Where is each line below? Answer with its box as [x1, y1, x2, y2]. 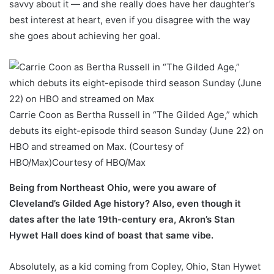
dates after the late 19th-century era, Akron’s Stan [9, 213, 235, 226]
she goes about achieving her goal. [9, 30, 160, 42]
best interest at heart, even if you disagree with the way [9, 14, 250, 26]
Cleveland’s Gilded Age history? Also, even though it [9, 198, 241, 210]
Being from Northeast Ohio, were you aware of [9, 182, 217, 194]
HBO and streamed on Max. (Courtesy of [9, 141, 183, 153]
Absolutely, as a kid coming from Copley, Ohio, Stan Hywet [9, 261, 261, 273]
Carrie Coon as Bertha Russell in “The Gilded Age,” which [9, 109, 258, 121]
